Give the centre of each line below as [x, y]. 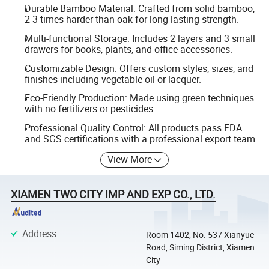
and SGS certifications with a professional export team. [141, 138]
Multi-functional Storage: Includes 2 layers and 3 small [140, 38]
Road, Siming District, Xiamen [200, 247]
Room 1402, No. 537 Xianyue [200, 234]
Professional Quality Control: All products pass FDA [133, 128]
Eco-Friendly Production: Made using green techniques [139, 98]
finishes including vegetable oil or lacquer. [113, 79]
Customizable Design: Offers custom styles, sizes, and [139, 68]
